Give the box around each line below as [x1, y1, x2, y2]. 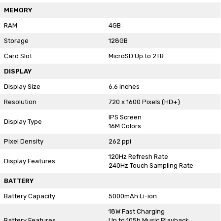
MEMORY [3, 6, 32, 14]
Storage [3, 37, 29, 44]
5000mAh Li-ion [108, 192, 157, 200]
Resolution [3, 98, 37, 106]
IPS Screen [108, 113, 142, 121]
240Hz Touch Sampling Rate [108, 162, 193, 169]
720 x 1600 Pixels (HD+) [108, 98, 180, 106]
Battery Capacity [3, 192, 55, 200]
